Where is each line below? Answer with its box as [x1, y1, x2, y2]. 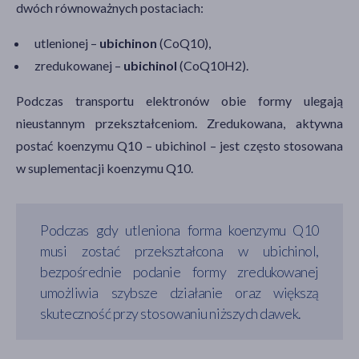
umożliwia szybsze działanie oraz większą [40, 283, 319, 301]
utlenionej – [34, 34, 99, 50]
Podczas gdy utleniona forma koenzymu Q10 [40, 220, 319, 239]
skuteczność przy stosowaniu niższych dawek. [40, 304, 301, 322]
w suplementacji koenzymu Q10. [16, 159, 193, 175]
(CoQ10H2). [179, 57, 248, 73]
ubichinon [99, 34, 159, 50]
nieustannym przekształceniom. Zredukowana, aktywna [16, 115, 343, 131]
